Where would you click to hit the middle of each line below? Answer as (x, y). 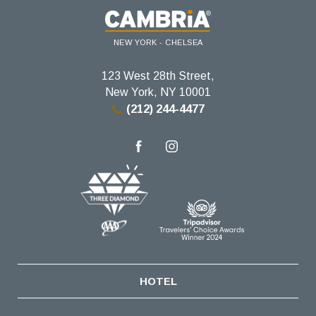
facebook (156, 161)
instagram (185, 161)
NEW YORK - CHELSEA (158, 43)
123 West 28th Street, (158, 76)
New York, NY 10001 (158, 92)
